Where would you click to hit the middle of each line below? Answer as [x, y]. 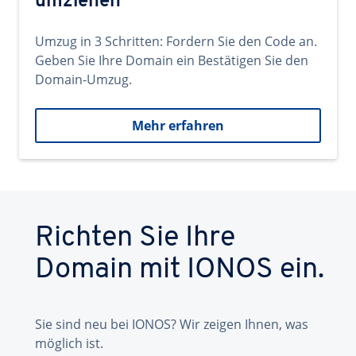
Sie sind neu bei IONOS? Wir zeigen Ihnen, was [172, 324]
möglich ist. [69, 343]
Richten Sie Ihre [135, 238]
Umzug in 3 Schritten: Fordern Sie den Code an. [176, 41]
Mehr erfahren [178, 126]
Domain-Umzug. [83, 79]
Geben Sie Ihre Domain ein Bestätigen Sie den [172, 60]
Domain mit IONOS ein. [180, 270]
